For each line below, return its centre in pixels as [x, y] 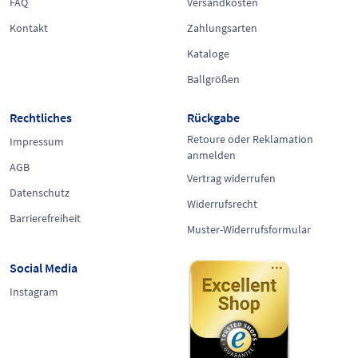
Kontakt [29, 28]
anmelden [211, 155]
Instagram [34, 291]
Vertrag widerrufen [231, 178]
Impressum [37, 141]
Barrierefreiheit [45, 218]
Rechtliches [41, 117]
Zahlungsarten [222, 28]
